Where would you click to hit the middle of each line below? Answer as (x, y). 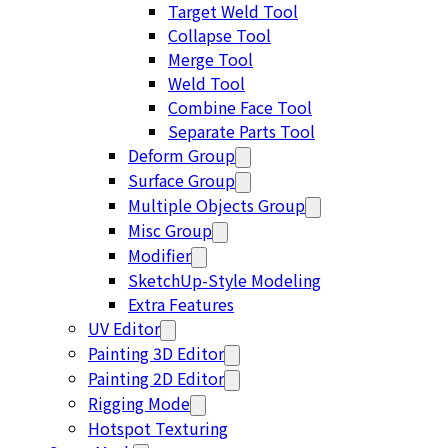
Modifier (159, 255)
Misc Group (170, 230)
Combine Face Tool (240, 107)
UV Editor (124, 328)
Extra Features (181, 304)
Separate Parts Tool (241, 131)
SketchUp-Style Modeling (224, 280)
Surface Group (181, 180)
